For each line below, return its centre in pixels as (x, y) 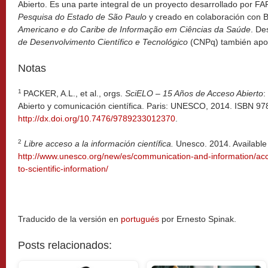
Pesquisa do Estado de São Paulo (82, 17)
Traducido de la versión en (69, 219)
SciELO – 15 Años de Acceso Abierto (194, 93)
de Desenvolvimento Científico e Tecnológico (103, 42)
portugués (140, 219)
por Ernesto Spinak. (198, 219)
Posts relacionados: (65, 245)
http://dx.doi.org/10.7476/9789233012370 (97, 118)
